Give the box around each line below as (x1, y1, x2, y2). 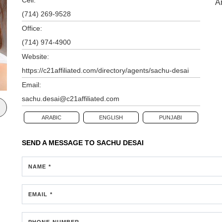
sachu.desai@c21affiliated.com (22, 94, 119, 103)
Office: (22, 24, 42, 32)
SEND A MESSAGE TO (22, 138, 97, 147)
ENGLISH (99, 114, 123, 120)
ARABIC (42, 114, 61, 120)
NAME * (28, 163, 51, 169)
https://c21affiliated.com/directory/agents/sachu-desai (22, 66, 189, 74)
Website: (22, 52, 49, 60)
